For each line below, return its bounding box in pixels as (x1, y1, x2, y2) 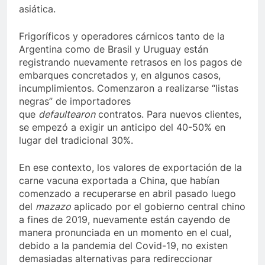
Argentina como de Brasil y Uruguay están (19, 43, 208, 55)
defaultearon (38, 108, 95, 120)
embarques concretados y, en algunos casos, (19, 69, 221, 81)
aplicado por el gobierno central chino (71, 201, 245, 212)
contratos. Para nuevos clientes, (95, 108, 241, 120)
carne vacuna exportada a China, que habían (19, 174, 219, 186)
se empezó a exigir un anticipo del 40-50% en (19, 121, 225, 133)
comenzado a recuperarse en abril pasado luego (19, 188, 236, 199)
